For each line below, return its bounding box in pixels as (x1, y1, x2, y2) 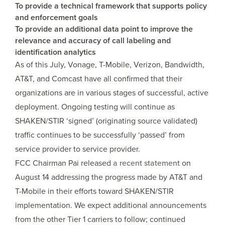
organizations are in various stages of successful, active (15, 87, 208, 99)
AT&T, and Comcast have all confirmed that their (15, 73, 182, 85)
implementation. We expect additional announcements (15, 199, 206, 211)
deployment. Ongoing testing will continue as (15, 101, 175, 113)
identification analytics (15, 46, 96, 58)
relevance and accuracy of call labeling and (15, 35, 171, 47)
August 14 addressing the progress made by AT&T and (15, 171, 202, 183)
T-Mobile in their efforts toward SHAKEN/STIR (15, 185, 174, 197)
